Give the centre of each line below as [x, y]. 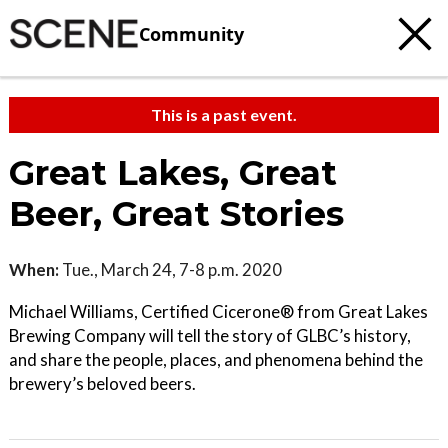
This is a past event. [224, 114]
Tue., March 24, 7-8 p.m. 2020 [170, 269]
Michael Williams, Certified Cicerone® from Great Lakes [218, 311]
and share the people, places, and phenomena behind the [216, 359]
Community [191, 33]
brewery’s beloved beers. [102, 383]
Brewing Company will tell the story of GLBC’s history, [210, 335]
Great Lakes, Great [173, 173]
